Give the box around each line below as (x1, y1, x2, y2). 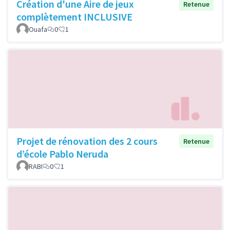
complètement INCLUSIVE (16, 10, 132, 23)
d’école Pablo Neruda (16, 147, 108, 161)
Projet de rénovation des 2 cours (16, 135, 158, 148)
